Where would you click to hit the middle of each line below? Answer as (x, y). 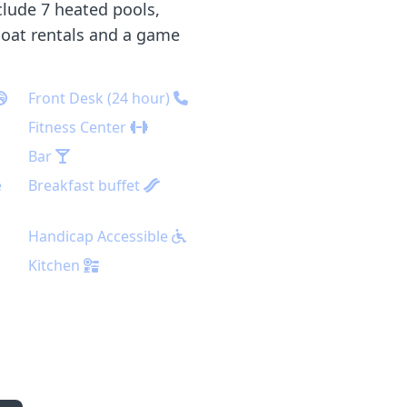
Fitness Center (77, 127)
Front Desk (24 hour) (99, 98)
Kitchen (54, 265)
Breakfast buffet (84, 185)
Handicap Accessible (99, 236)
